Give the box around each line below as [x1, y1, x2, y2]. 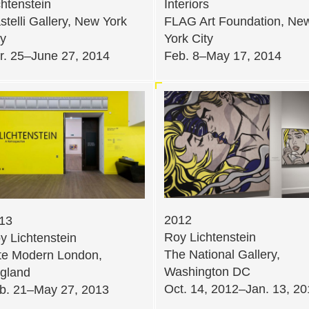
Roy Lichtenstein [164, 230, 256, 244]
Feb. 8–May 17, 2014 [164, 48, 281, 63]
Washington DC [164, 264, 250, 279]
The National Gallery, [164, 247, 280, 261]
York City [164, 31, 213, 46]
